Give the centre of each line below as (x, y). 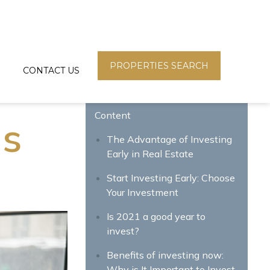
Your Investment (142, 192)
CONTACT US (51, 71)
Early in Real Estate (150, 154)
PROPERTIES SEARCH (159, 66)
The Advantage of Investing (169, 139)
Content (112, 115)
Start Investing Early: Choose (171, 178)
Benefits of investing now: (165, 255)
